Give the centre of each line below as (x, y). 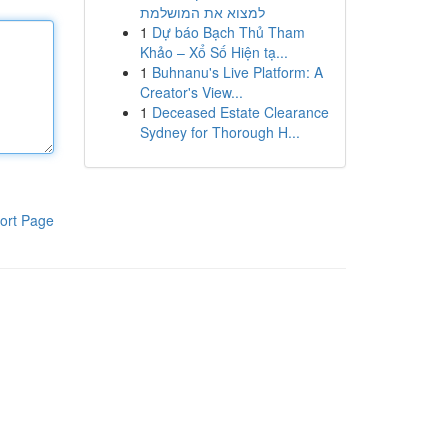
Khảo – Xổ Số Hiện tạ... (213, 52)
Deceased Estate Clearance (240, 112)
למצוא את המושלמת (202, 12)
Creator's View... (191, 92)
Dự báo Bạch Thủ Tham (228, 32)
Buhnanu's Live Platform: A (237, 72)
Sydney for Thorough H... (219, 132)
